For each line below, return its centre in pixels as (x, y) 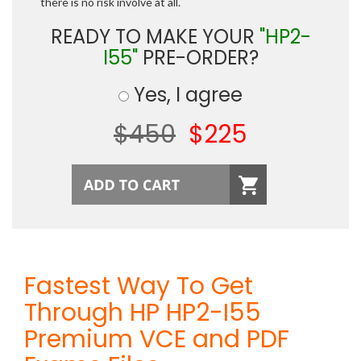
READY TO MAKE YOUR (155, 37)
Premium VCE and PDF (157, 339)
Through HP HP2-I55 (143, 313)
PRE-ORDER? (198, 58)
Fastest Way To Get (139, 286)
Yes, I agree (186, 95)
